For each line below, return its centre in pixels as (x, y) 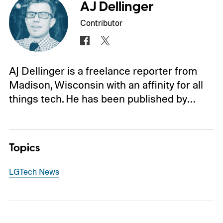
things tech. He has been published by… (102, 99)
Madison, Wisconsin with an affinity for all (106, 85)
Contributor (102, 22)
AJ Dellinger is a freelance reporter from (103, 71)
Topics (24, 148)
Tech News (39, 171)
